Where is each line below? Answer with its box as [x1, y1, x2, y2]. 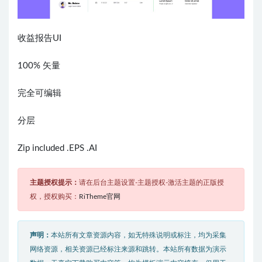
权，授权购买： [30, 192, 79, 200]
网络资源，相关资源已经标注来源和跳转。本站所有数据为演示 [30, 245, 226, 253]
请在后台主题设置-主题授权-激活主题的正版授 [79, 178, 224, 186]
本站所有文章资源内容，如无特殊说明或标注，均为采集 [51, 231, 226, 239]
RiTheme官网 [79, 192, 120, 200]
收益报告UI [18, 33, 61, 43]
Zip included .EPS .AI [18, 143, 97, 153]
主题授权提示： [30, 178, 79, 186]
